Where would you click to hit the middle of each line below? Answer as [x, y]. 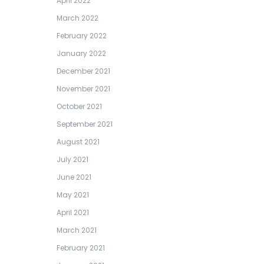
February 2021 [81, 248]
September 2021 [85, 124]
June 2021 [74, 177]
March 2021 [77, 230]
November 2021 [83, 89]
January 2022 [81, 53]
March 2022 [77, 18]
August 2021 [78, 142]
